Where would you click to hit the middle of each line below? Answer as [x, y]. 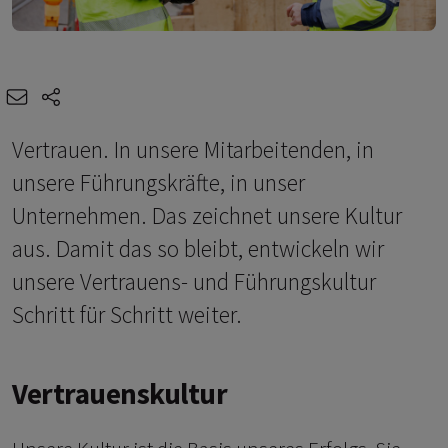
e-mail [59, 95]
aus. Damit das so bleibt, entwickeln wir [198, 249]
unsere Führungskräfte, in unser [158, 183]
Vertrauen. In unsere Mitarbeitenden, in [193, 150]
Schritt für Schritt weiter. [127, 315]
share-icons [113, 95]
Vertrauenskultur [119, 394]
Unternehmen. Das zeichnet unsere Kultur [207, 216]
